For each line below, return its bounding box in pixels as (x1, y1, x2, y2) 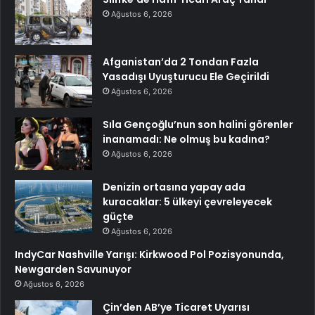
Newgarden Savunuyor (15, 262, 131, 277)
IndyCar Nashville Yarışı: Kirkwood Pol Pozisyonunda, (15, 247, 284, 262)
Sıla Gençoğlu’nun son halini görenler (103, 117, 293, 132)
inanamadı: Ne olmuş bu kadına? (103, 132, 270, 147)
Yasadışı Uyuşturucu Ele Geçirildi (103, 70, 269, 84)
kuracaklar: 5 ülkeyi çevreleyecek (103, 195, 272, 210)
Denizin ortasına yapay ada (103, 180, 245, 195)
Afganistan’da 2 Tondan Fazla (103, 55, 259, 70)
